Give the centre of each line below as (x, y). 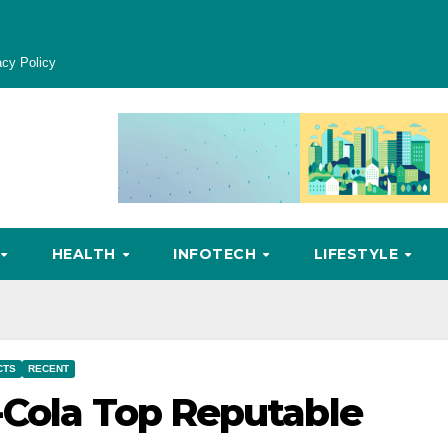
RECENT (48, 368)
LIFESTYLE (358, 254)
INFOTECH (217, 254)
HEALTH (86, 254)
